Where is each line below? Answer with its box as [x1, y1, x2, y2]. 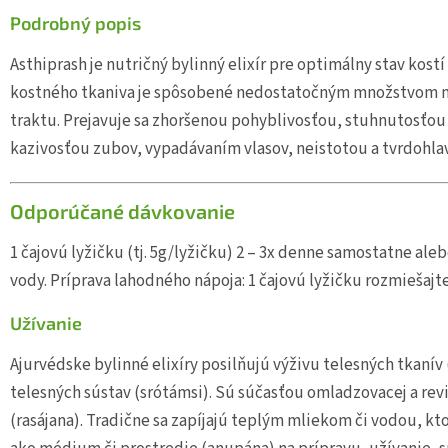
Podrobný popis [10, 11, 141, 34]
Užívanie [10, 311, 82, 334]
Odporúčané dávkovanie [10, 199, 235, 224]
